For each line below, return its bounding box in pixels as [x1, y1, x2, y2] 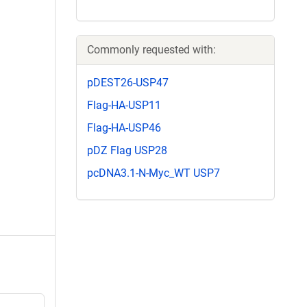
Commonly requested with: [87, 42, 216, 56]
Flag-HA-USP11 [87, 98, 161, 112]
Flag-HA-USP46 [87, 121, 161, 134]
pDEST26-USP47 [87, 75, 169, 89]
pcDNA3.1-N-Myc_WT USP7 [87, 167, 220, 180]
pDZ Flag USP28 [87, 144, 167, 158]
